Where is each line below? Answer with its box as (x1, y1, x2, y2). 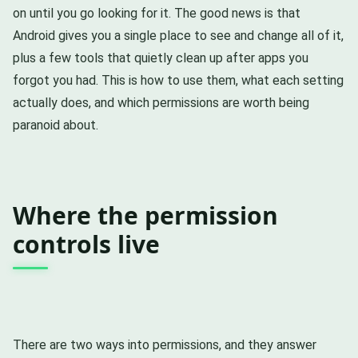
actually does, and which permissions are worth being (13, 94, 309, 110)
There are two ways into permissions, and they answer (13, 336, 316, 352)
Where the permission (13, 198, 278, 232)
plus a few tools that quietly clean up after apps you (13, 50, 308, 66)
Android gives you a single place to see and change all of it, (13, 27, 344, 43)
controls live (13, 227, 160, 261)
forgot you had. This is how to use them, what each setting (13, 72, 344, 88)
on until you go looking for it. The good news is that (13, 5, 300, 21)
